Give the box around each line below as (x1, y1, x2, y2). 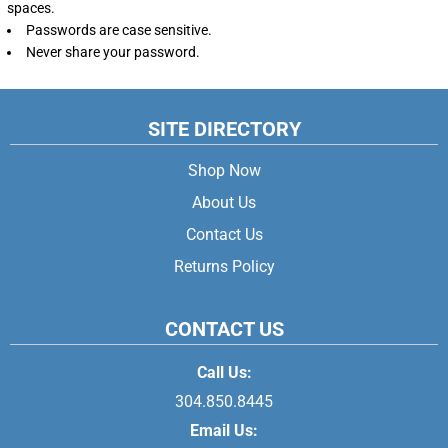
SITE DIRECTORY (147, 117, 301, 141)
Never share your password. (26, 44, 201, 60)
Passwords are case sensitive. (26, 22, 213, 38)
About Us (192, 193, 256, 212)
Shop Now (187, 161, 261, 180)
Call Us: (196, 363, 252, 382)
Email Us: (190, 421, 258, 440)
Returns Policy (173, 257, 275, 276)
